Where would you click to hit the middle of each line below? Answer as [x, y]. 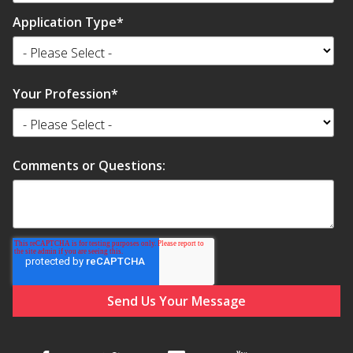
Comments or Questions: [89, 165]
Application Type [65, 22]
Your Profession [62, 94]
